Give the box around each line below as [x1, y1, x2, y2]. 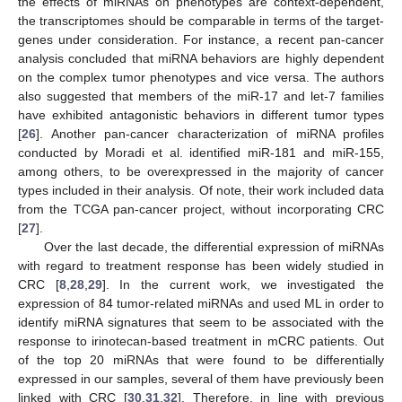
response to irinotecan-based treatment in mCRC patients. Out [18, 334, 384, 349]
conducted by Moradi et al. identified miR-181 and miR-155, [18, 145, 384, 161]
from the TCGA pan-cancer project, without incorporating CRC [18, 202, 384, 217]
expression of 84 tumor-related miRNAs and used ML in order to [18, 296, 384, 311]
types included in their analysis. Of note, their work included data [18, 183, 384, 198]
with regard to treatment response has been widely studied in [18, 258, 384, 274]
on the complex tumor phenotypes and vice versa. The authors [18, 70, 384, 85]
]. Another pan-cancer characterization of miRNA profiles [36, 127, 384, 142]
